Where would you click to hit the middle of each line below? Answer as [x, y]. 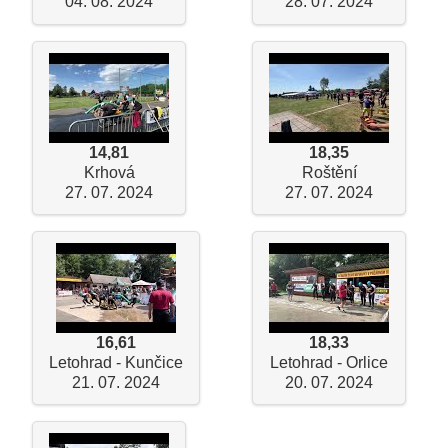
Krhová [109, 172]
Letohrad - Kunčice [116, 363]
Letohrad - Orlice [329, 363]
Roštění [329, 172]
